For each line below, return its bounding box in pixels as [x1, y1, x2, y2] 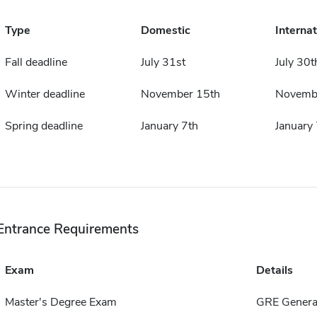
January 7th [140, 118, 198, 134]
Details [255, 263, 293, 278]
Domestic [140, 23, 190, 38]
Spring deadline [4, 118, 83, 134]
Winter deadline [4, 86, 85, 102]
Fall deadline [4, 54, 67, 70]
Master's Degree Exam [4, 294, 117, 310]
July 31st [140, 54, 185, 70]
